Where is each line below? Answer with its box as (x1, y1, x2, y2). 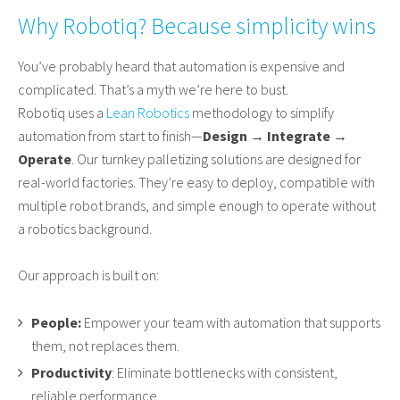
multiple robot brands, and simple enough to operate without (18, 196, 376, 215)
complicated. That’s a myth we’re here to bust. (18, 80, 288, 99)
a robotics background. (18, 220, 152, 238)
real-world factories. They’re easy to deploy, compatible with (18, 173, 375, 192)
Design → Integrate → (203, 127, 347, 146)
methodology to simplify (192, 104, 334, 122)
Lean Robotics (106, 104, 192, 122)
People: (31, 313, 81, 332)
